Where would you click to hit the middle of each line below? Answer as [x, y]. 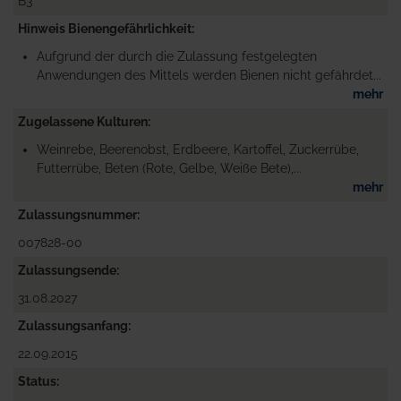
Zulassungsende [67, 270]
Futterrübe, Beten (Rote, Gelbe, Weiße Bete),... [169, 168]
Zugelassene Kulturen [83, 121]
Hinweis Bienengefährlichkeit [105, 28]
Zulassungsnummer [77, 214]
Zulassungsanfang [73, 325]
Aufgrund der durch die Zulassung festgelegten [177, 56]
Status [37, 381]
